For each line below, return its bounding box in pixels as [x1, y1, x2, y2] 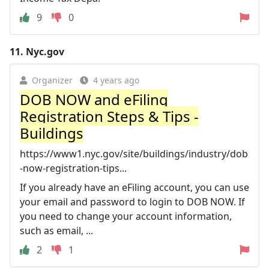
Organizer [32, 74, 73, 86]
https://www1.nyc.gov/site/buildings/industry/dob [20, 147, 248, 160]
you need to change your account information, [20, 209, 232, 223]
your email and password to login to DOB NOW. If [20, 195, 245, 208]
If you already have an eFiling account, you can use [20, 180, 249, 194]
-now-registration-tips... [20, 161, 127, 175]
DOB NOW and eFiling [20, 89, 168, 109]
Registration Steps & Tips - [20, 106, 199, 126]
